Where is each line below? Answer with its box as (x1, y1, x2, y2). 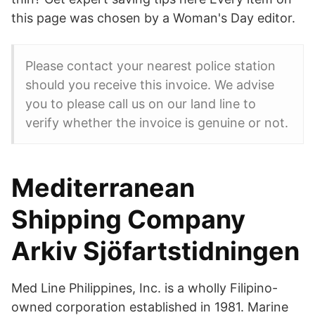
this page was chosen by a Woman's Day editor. (11, 11, 295, 25)
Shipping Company (11, 204, 245, 235)
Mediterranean (11, 172, 195, 203)
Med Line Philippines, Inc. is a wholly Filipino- (11, 281, 278, 295)
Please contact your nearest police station (25, 58, 276, 73)
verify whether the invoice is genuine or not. (25, 115, 288, 130)
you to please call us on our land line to (25, 96, 256, 111)
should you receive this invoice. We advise (25, 77, 274, 92)
